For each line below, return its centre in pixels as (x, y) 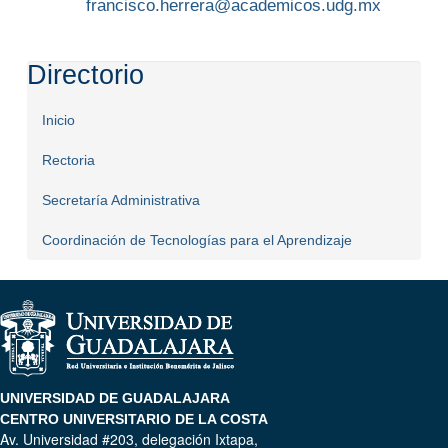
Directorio (85, 75)
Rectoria (68, 160)
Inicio (58, 120)
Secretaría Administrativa (120, 200)
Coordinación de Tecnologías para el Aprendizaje (196, 240)
